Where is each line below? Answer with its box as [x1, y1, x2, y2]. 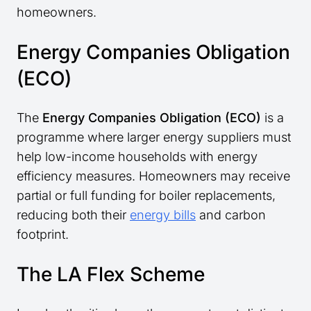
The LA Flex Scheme [17, 262, 205, 287]
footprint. [17, 227, 69, 242]
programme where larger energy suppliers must [17, 130, 291, 145]
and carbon [196, 208, 266, 223]
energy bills [130, 208, 196, 223]
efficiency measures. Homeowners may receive [17, 169, 290, 184]
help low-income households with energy [17, 149, 258, 165]
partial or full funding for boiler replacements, [17, 188, 276, 203]
